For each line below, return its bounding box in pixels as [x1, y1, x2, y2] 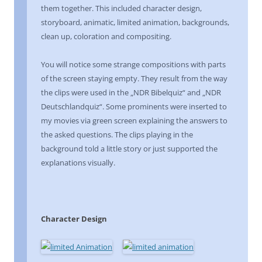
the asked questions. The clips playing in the [41, 129, 193, 140]
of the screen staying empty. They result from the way [41, 73, 227, 84]
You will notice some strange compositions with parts [41, 59, 226, 70]
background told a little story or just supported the [41, 143, 218, 154]
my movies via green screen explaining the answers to [41, 115, 227, 126]
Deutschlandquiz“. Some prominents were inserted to [41, 101, 227, 112]
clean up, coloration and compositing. [41, 31, 171, 42]
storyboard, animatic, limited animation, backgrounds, [41, 17, 229, 27]
